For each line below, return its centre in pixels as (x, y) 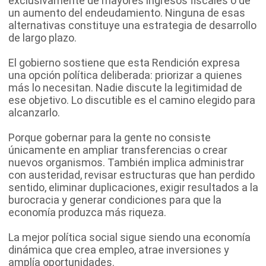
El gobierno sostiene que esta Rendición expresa (124, 63)
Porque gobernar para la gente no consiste (110, 138)
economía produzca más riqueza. (87, 213)
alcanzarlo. (34, 113)
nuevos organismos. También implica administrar (126, 163)
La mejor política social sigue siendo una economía (129, 237)
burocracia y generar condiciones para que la (115, 200)
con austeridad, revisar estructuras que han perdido (132, 175)
